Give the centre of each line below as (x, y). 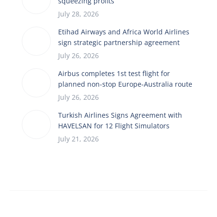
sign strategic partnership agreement (119, 42)
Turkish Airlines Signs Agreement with (120, 115)
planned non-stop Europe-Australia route (125, 84)
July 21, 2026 (78, 139)
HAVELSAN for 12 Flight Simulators (114, 125)
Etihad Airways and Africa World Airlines (124, 31)
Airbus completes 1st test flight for (114, 73)
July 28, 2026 (78, 14)
